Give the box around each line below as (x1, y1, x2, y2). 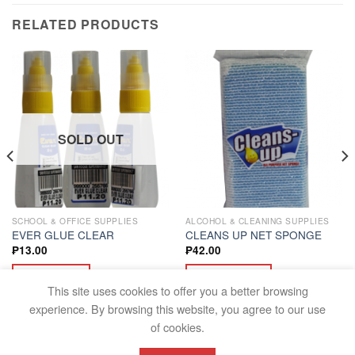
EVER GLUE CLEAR (11, 227, 114, 243)
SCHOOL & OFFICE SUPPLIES (11, 214, 139, 227)
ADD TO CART (197, 268, 261, 281)
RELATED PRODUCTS (12, 15, 159, 34)
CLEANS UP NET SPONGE (185, 227, 322, 243)
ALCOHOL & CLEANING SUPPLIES (185, 214, 330, 227)
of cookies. (151, 319, 204, 335)
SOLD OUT (58, 129, 124, 148)
